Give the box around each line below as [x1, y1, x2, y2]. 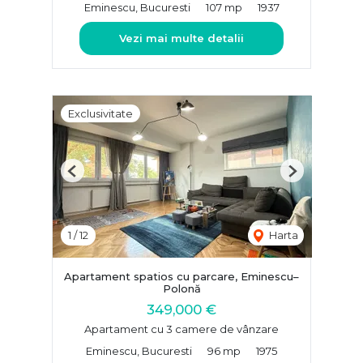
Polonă [162, 282, 201, 296]
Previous [71, 170, 117, 184]
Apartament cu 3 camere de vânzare [84, 322, 279, 335]
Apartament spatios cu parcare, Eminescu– [64, 270, 299, 284]
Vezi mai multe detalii [119, 32, 244, 45]
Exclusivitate [68, 107, 133, 121]
